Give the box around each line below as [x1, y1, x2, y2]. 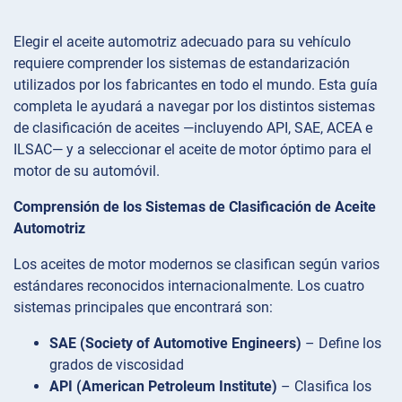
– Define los [301, 334, 381, 352]
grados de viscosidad [49, 355, 184, 373]
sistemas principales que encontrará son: [13, 298, 273, 316]
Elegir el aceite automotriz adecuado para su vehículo [13, 32, 351, 50]
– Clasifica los [277, 377, 371, 395]
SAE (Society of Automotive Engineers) [49, 334, 301, 352]
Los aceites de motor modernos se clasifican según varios [13, 255, 380, 273]
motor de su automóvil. [13, 162, 160, 179]
